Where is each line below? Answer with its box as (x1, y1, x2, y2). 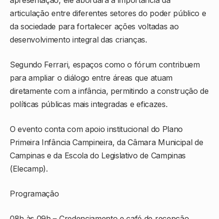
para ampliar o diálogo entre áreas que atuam (10, 73, 173, 83)
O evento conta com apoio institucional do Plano (10, 124, 183, 134)
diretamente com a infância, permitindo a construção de (10, 86, 209, 96)
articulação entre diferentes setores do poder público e (10, 8, 206, 19)
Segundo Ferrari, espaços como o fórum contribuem (10, 60, 200, 70)
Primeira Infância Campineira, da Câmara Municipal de (10, 137, 203, 148)
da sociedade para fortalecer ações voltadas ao (10, 22, 179, 32)
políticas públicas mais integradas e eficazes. (10, 99, 168, 109)
